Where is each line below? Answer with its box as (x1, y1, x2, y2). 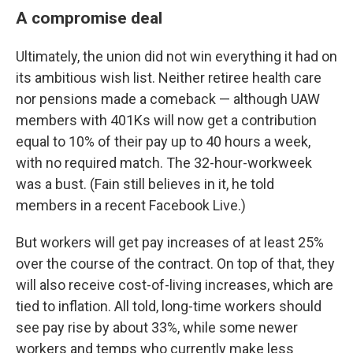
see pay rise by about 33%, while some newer (16, 318, 298, 336)
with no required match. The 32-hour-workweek (16, 154, 312, 171)
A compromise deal (16, 7, 162, 28)
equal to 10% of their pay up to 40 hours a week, (16, 132, 310, 150)
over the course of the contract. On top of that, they (16, 255, 335, 272)
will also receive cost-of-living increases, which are (16, 276, 333, 293)
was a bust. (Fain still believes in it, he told (16, 175, 274, 192)
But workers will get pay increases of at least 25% (16, 233, 324, 251)
